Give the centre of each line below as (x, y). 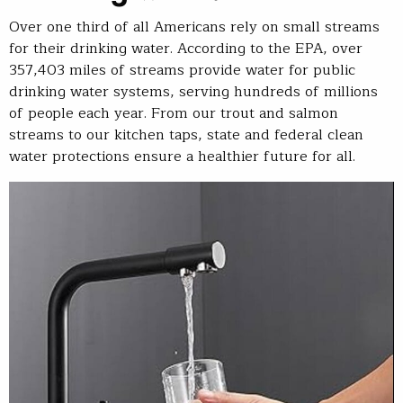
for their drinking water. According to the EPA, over (186, 49)
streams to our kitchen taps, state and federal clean (186, 135)
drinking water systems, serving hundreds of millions (193, 92)
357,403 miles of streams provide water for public (182, 71)
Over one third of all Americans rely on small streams (194, 27)
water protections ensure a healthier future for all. (182, 157)
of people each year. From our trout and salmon (174, 114)
